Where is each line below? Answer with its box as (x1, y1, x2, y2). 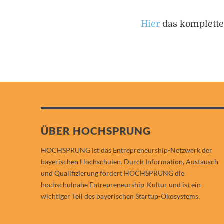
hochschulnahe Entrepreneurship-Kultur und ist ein (41, 180, 201, 189)
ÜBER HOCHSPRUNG (41, 124, 151, 137)
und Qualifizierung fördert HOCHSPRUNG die (41, 168, 184, 177)
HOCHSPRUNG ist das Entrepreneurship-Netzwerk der (41, 145, 212, 154)
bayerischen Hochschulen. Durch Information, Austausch (41, 157, 218, 166)
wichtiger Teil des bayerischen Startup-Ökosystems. (41, 191, 200, 200)
